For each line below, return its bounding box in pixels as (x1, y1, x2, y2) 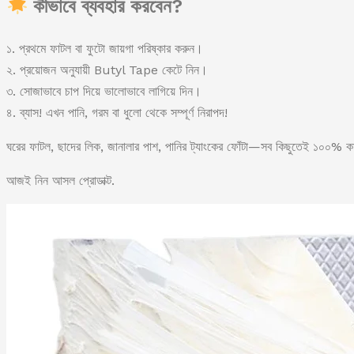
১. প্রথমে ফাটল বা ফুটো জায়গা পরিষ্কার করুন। (6, 40, 203, 56)
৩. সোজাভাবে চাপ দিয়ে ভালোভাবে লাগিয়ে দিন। (6, 83, 201, 99)
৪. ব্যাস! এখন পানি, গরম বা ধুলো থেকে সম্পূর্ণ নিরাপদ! (6, 104, 228, 120)
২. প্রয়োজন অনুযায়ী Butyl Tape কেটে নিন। (6, 62, 208, 77)
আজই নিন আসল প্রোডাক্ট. (6, 172, 115, 188)
